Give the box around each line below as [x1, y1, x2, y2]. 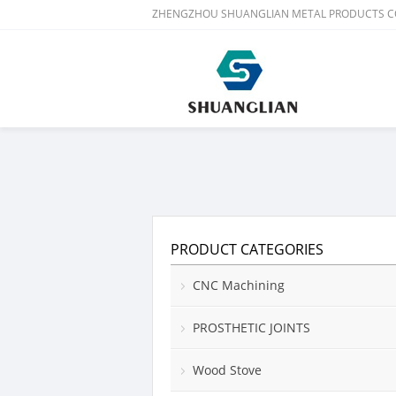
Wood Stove [193, 362, 262, 378]
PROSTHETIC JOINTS [193, 319, 310, 336]
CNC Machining [193, 277, 285, 293]
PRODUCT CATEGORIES [171, 240, 324, 259]
